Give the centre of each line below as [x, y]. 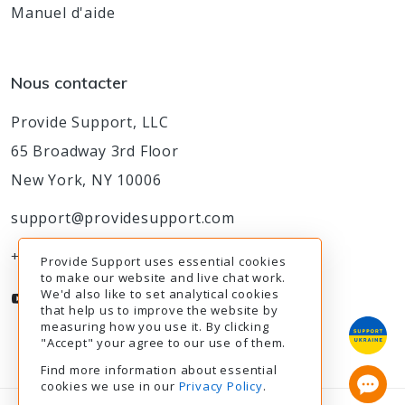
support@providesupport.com [123, 217]
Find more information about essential [159, 370]
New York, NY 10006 [86, 179]
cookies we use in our [110, 386]
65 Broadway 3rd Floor [95, 151]
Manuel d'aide [63, 12]
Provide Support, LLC [90, 122]
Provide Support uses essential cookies [164, 261]
